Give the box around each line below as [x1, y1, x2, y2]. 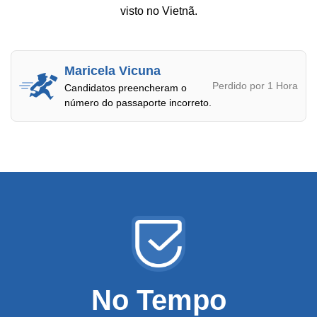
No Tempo [91, 284, 226, 316]
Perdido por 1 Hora [212, 80, 298, 91]
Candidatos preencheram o [64, 82, 187, 93]
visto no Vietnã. [120, 5, 197, 17]
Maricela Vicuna [64, 64, 161, 78]
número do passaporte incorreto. [64, 97, 212, 108]
